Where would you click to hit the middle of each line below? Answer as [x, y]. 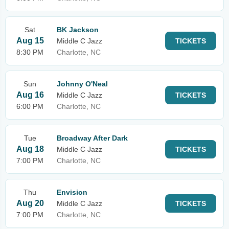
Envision [72, 192]
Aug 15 [30, 41]
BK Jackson [78, 30]
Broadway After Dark [92, 138]
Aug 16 [30, 95]
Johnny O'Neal [82, 84]
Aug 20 [30, 203]
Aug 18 [30, 149]
